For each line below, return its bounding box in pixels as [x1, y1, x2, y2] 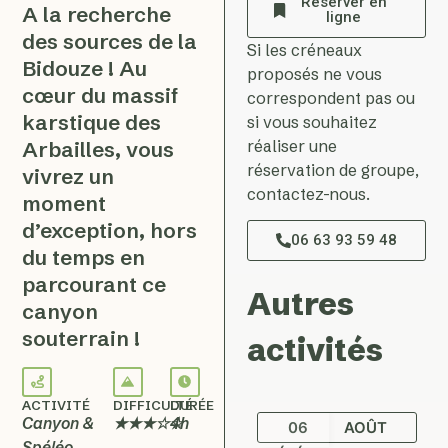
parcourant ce [22, 272, 167, 298]
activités [247, 331, 384, 370]
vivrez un [22, 164, 115, 190]
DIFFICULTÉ [112, 396, 193, 413]
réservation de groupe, [247, 160, 420, 181]
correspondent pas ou [247, 88, 416, 109]
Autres [247, 285, 355, 324]
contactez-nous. [247, 184, 371, 205]
